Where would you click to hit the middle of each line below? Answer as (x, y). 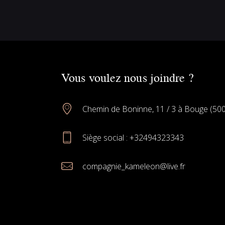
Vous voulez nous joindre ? (128, 77)
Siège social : (106, 137)
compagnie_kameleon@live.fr (134, 166)
